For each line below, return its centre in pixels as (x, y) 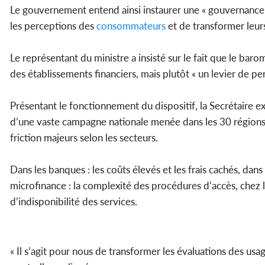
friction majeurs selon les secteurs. (85, 138)
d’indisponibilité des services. (74, 202)
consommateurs (130, 26)
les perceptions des (52, 26)
